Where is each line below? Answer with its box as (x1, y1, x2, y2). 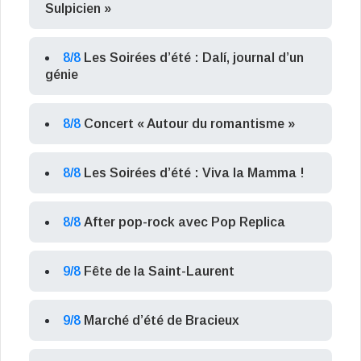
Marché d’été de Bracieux (84, 313, 239, 327)
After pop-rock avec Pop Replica (84, 214, 285, 229)
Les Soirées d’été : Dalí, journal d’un (84, 50, 304, 64)
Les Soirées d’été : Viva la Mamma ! (84, 165, 305, 180)
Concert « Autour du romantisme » (84, 116, 295, 131)
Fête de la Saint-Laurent (84, 263, 234, 278)
